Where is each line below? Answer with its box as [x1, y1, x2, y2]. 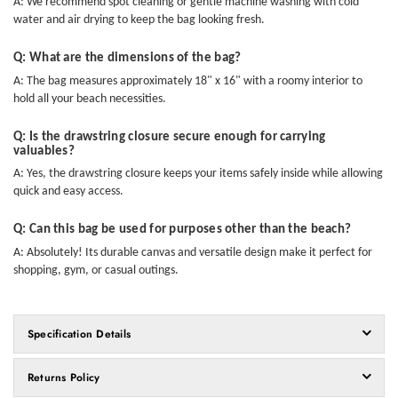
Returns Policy [28, 369, 100, 386]
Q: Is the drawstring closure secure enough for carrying [13, 130, 326, 144]
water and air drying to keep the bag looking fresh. [13, 13, 265, 28]
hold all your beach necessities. [13, 92, 166, 106]
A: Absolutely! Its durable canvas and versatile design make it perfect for [13, 245, 372, 259]
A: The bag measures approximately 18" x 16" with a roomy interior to [13, 74, 362, 88]
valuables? [13, 144, 75, 158]
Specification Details [28, 325, 131, 342]
